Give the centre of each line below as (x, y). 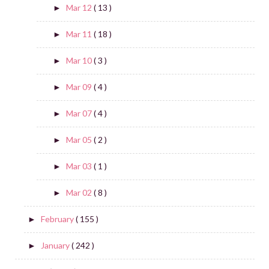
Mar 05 (80, 140)
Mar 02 (80, 193)
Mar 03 (80, 166)
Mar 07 (80, 113)
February (58, 219)
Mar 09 (80, 87)
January (56, 246)
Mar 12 (80, 8)
